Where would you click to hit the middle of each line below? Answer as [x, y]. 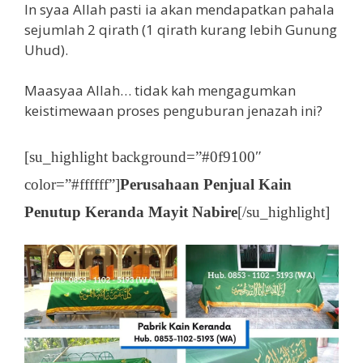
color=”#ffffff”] [72, 184]
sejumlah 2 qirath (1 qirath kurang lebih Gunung [181, 29]
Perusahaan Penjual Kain [206, 184]
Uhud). [46, 49]
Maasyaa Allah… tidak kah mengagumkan [160, 91]
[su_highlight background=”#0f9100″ [143, 156]
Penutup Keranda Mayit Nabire [131, 211]
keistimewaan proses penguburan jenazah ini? [173, 111]
